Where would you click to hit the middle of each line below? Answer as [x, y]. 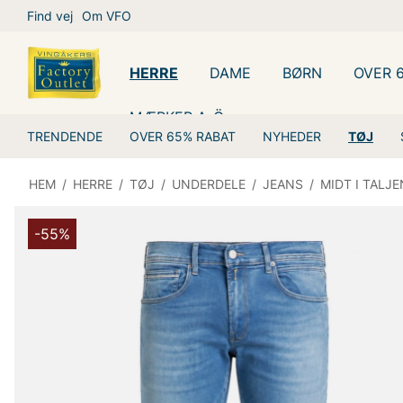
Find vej [50, 16]
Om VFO [107, 16]
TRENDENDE [65, 136]
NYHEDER [292, 136]
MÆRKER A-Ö [176, 116]
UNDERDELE [209, 184]
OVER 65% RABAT [183, 136]
